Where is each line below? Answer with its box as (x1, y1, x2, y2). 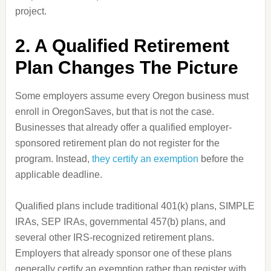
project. (15, 6, 47, 16)
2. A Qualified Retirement (15, 36, 229, 56)
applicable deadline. (15, 169, 102, 180)
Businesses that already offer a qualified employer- (15, 122, 232, 132)
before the (198, 154, 244, 164)
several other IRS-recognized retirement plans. (15, 232, 214, 243)
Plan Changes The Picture (15, 57, 238, 77)
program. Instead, (15, 154, 92, 164)
